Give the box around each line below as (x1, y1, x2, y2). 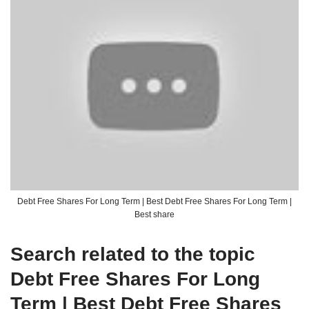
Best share (134, 210, 175, 219)
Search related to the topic (10, 243, 255, 265)
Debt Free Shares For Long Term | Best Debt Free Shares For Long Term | (17, 197, 292, 206)
